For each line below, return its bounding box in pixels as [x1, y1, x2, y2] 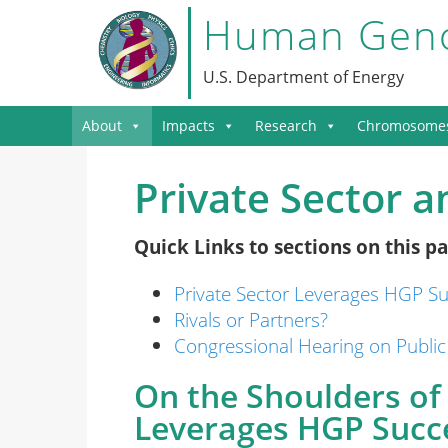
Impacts [162, 115, 215, 135]
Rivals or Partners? [174, 305, 328, 333]
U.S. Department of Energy [202, 65, 404, 88]
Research [255, 115, 317, 135]
